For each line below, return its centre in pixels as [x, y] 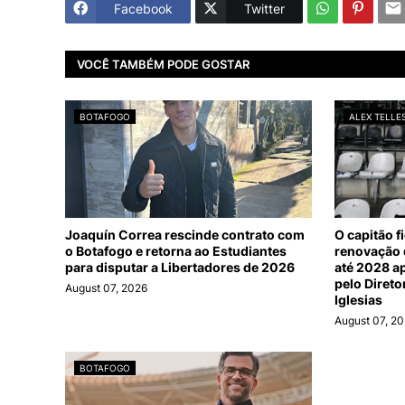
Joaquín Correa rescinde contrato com [185, 235]
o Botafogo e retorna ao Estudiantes [176, 251]
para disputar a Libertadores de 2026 [180, 268]
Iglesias [359, 300]
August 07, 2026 [106, 288]
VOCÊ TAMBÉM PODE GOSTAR [163, 64]
